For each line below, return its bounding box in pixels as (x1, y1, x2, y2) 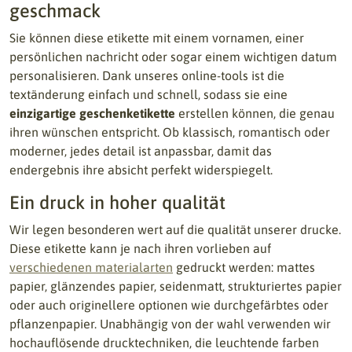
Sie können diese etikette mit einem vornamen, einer (9, 31, 304, 45)
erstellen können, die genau (175, 106, 335, 120)
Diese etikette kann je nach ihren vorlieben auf (9, 241, 271, 255)
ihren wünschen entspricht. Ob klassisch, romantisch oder (9, 125, 330, 139)
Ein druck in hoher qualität (9, 192, 225, 213)
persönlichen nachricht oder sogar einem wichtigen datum (9, 49, 337, 64)
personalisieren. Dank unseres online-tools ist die (9, 68, 284, 82)
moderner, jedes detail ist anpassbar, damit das (9, 144, 272, 158)
